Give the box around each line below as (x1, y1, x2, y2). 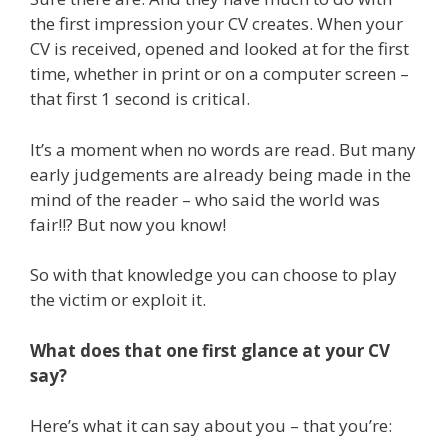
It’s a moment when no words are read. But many (30, 137, 416, 161)
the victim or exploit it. (30, 288, 206, 312)
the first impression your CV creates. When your (30, 12, 403, 36)
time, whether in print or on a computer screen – (30, 62, 409, 86)
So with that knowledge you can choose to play (30, 263, 397, 287)
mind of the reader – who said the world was (30, 187, 380, 211)
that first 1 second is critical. (30, 87, 250, 111)
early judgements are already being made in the (30, 162, 411, 186)
